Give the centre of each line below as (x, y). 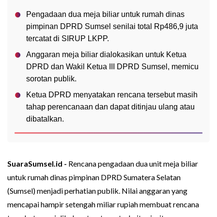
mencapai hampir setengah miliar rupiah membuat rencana (103, 204)
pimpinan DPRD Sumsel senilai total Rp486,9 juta (112, 27)
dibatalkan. (45, 119)
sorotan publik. (51, 79)
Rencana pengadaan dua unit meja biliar (133, 164)
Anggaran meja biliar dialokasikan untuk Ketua (106, 55)
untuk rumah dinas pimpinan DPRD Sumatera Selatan (94, 177)
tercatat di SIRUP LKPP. (68, 39)
